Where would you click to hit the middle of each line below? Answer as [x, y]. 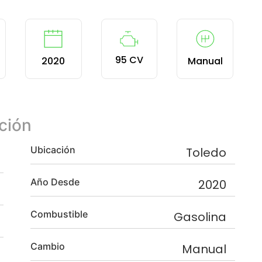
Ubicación [53, 150]
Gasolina [200, 217]
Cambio [48, 247]
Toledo [206, 153]
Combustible [59, 214]
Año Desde [55, 182]
